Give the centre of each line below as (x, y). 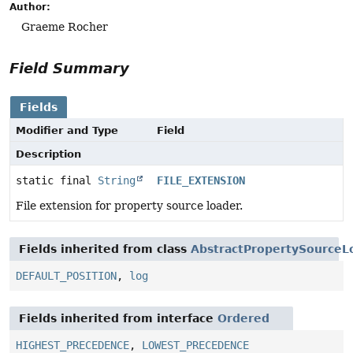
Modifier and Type (67, 131)
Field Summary (69, 69)
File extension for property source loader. (129, 206)
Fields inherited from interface (118, 319)
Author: (30, 7)
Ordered (243, 319)
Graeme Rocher (65, 27)
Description (48, 154)
